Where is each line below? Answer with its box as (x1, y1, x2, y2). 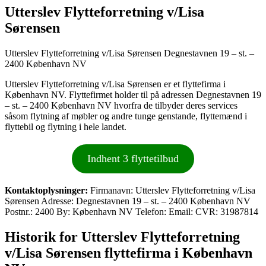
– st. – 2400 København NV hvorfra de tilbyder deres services (5, 100, 237, 110)
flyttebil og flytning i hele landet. (5, 121, 126, 132)
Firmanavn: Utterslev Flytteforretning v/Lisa (88, 185, 255, 195)
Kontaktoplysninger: (5, 185, 88, 195)
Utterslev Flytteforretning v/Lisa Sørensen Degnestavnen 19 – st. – (5, 47, 254, 58)
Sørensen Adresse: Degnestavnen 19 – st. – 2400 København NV (5, 195, 251, 206)
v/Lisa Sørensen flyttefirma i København (5, 245, 252, 261)
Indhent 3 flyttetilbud (87, 152, 179, 164)
